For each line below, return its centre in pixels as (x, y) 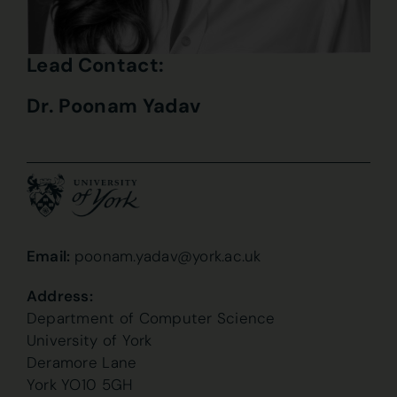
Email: (50, 257)
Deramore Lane (82, 363)
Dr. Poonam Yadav (113, 106)
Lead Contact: (95, 66)
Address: (60, 296)
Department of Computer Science (151, 319)
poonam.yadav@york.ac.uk (167, 257)
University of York (89, 341)
